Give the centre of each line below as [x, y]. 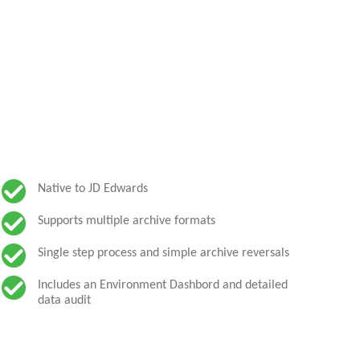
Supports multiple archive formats [127, 221]
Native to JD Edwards [93, 189]
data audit [65, 301]
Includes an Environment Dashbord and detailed [163, 285]
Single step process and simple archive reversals [164, 253]
